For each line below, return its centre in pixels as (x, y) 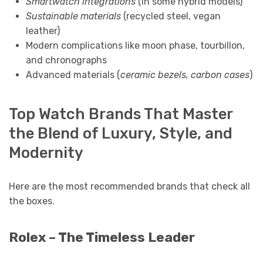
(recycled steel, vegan (171, 16)
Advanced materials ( (73, 75)
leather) (43, 31)
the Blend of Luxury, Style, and (121, 134)
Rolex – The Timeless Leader (102, 238)
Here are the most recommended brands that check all (129, 187)
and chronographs (66, 60)
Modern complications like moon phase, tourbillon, (135, 45)
